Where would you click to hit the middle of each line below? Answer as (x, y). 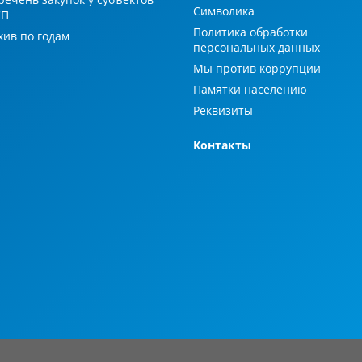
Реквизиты (223, 111)
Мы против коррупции (257, 69)
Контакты (222, 145)
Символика (224, 11)
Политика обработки (250, 32)
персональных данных (257, 48)
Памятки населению (250, 90)
